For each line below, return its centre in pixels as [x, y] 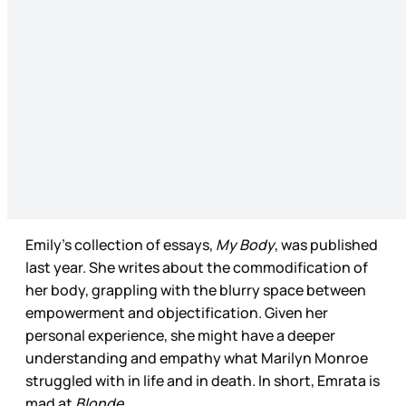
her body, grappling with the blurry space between [196, 290]
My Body [245, 244]
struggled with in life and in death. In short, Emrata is [203, 380]
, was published [326, 244]
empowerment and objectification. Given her [177, 312]
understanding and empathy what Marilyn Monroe [197, 358]
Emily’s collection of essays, [121, 244]
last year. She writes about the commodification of [197, 267]
